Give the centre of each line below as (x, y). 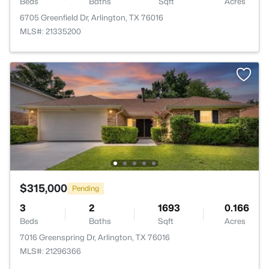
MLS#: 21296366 (50, 251)
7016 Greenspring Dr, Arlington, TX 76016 (95, 237)
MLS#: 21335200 (50, 31)
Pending (86, 188)
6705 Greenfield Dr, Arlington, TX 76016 (92, 17)
